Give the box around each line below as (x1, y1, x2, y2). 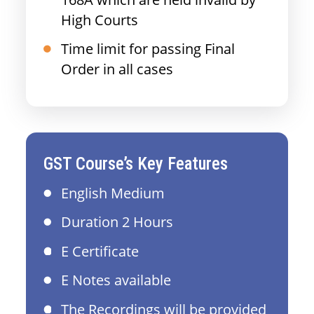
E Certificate (61, 241, 139, 261)
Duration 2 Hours (61, 212, 174, 232)
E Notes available (61, 271, 172, 290)
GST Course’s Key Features (43, 153, 228, 175)
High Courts (61, 10, 139, 29)
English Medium (61, 183, 165, 203)
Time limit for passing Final (61, 39, 235, 58)
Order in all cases (61, 59, 174, 78)
